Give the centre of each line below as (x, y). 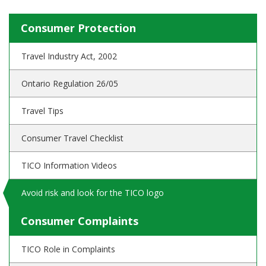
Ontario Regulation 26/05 (70, 83)
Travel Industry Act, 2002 (69, 56)
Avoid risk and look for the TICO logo (93, 193)
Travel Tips (42, 111)
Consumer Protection (78, 28)
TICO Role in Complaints (68, 249)
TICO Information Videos (69, 165)
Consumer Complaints (80, 221)
